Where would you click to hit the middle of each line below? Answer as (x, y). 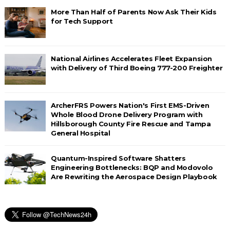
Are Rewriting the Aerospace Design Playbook (134, 176)
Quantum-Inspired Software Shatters (118, 158)
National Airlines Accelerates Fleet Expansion (131, 58)
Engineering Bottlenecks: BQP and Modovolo (132, 167)
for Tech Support (82, 21)
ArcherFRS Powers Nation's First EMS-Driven (130, 105)
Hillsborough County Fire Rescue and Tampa (131, 123)
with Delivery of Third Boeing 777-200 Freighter (137, 68)
